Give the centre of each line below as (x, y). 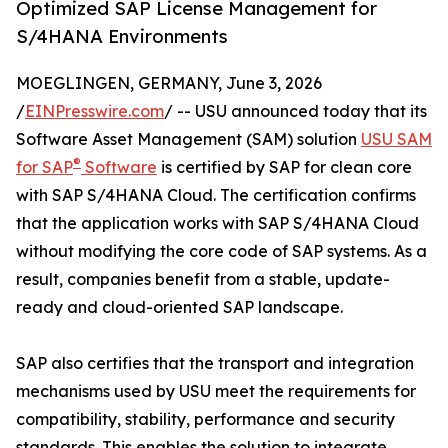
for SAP (44, 167)
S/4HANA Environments (122, 36)
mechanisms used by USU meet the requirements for (216, 391)
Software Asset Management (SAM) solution (188, 139)
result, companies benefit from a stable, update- (203, 279)
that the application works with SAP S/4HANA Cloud (217, 223)
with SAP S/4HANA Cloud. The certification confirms (216, 195)
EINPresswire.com (94, 111)
